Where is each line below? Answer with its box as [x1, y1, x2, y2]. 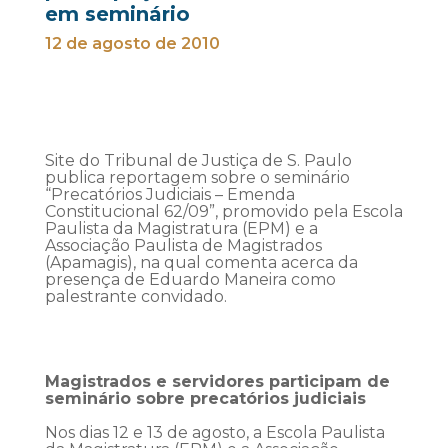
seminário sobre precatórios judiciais [44, 389, 366, 408]
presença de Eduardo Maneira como [44, 270, 336, 289]
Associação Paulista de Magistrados [44, 236, 322, 255]
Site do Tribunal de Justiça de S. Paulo [44, 151, 352, 170]
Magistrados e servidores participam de [44, 372, 390, 391]
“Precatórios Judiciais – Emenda [44, 185, 295, 204]
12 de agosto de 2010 [44, 34, 220, 53]
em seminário [44, 2, 190, 26]
